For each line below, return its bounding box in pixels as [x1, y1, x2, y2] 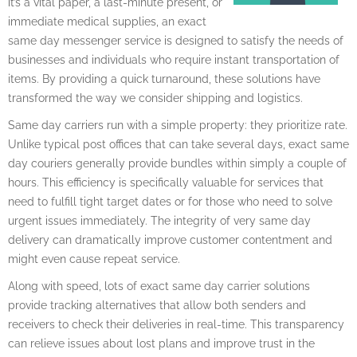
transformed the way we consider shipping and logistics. [8, 91, 303, 104]
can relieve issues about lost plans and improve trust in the [8, 336, 315, 350]
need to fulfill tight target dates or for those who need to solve [8, 194, 332, 208]
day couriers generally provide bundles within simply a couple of [8, 156, 347, 170]
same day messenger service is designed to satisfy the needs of [8, 33, 343, 47]
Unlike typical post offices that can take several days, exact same [8, 137, 349, 151]
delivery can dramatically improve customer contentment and [8, 233, 332, 246]
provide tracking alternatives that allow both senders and [8, 298, 306, 312]
